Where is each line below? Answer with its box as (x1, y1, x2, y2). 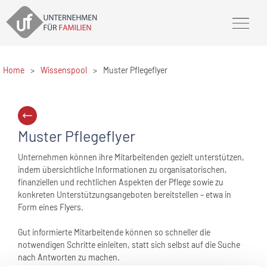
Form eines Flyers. (18, 202, 83, 212)
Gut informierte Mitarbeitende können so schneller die (18, 227, 210, 237)
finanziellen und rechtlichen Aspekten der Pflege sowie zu (18, 177, 223, 187)
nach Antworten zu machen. (18, 252, 120, 262)
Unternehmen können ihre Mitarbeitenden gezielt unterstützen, (18, 152, 244, 162)
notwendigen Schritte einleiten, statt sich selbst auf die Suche (18, 240, 240, 250)
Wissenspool (41, 65, 87, 75)
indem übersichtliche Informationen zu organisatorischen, (18, 164, 227, 175)
